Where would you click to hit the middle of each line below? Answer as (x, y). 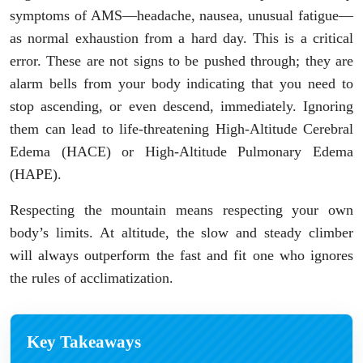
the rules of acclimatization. (92, 278)
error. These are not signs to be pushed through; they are (181, 61)
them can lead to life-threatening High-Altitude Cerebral (181, 129)
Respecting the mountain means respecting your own (181, 210)
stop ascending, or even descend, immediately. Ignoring (181, 107)
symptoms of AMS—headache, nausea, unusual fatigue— (181, 16)
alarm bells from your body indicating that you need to (181, 84)
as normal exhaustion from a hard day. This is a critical (181, 38)
